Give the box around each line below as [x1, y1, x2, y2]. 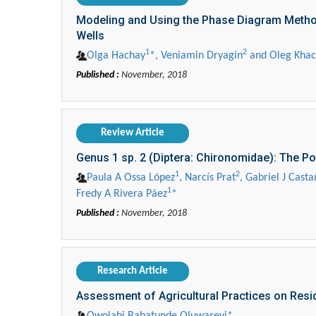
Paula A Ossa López [87, 172, 175, 184]
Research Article [97, 266, 168, 277]
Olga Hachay [87, 50, 145, 62]
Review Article [101, 128, 164, 139]
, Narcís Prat [179, 172, 236, 184]
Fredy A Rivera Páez [76, 188, 167, 200]
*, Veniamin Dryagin [150, 50, 243, 62]
